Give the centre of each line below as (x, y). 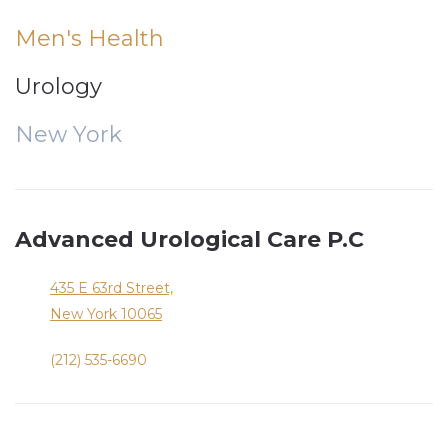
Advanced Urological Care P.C (189, 239)
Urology (58, 86)
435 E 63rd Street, (111, 287)
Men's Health (89, 38)
